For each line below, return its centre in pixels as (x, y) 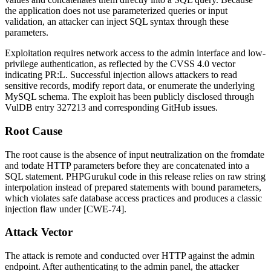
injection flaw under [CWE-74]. (66, 209)
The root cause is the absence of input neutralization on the (118, 154)
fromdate (247, 154)
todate (33, 165)
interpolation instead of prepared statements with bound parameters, (133, 187)
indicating (25, 75)
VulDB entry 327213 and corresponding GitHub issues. (111, 108)
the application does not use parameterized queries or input (116, 11)
